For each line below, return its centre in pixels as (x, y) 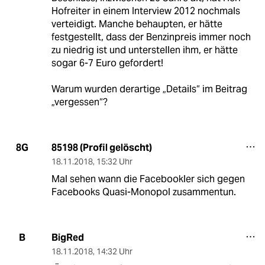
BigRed (67, 237)
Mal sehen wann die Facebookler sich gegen (148, 179)
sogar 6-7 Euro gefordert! (107, 63)
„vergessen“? (79, 102)
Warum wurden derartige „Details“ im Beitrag (149, 89)
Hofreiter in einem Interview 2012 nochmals (146, 11)
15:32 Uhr (114, 161)
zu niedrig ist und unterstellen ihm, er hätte (144, 50)
